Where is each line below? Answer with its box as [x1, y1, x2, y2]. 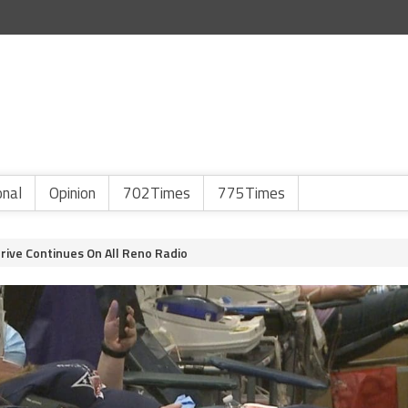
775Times [218, 181, 285, 205]
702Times [123, 181, 190, 205]
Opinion [49, 181, 96, 205]
